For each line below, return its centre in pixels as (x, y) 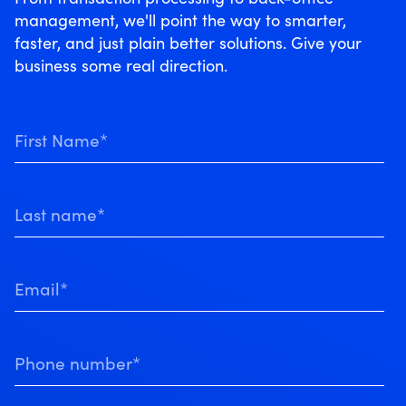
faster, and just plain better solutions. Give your (188, 43)
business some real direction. (121, 66)
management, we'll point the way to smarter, (180, 20)
